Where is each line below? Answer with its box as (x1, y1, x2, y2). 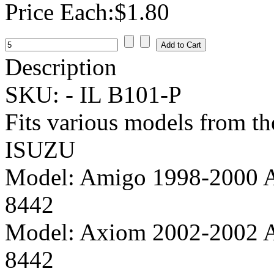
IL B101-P (80, 81, 182, 108)
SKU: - (5, 81, 80, 108)
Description (5, 53, 117, 80)
